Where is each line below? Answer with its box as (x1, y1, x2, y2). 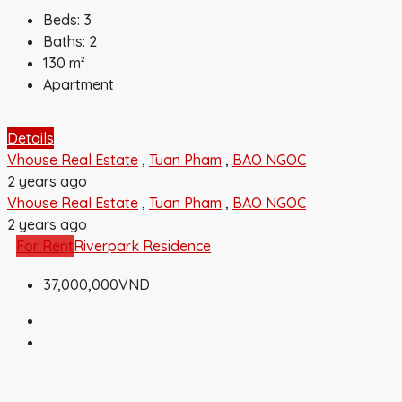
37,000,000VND (43, 275, 150, 293)
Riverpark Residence (74, 236, 211, 255)
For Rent (16, 236, 74, 255)
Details (7, 128, 54, 147)
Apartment (43, 74, 114, 93)
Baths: (43, 31, 85, 50)
